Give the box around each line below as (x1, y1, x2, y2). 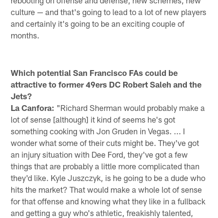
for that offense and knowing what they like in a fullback (11, 196, 206, 206)
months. (11, 30, 40, 40)
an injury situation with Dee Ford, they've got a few (11, 149, 188, 159)
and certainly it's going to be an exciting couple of (11, 18, 185, 29)
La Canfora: (11, 102, 55, 112)
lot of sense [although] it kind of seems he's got (11, 114, 176, 124)
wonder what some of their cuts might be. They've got (11, 137, 200, 147)
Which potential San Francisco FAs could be (11, 67, 178, 77)
